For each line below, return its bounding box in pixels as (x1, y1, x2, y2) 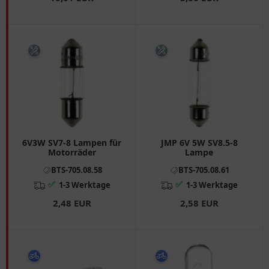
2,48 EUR (52, 197, 91, 210)
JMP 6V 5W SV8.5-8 (160, 137, 238, 149)
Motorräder (47, 147, 96, 159)
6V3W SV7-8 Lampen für (22, 137, 121, 149)
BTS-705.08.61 (178, 165, 229, 176)
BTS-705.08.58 (50, 165, 102, 176)
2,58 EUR (180, 197, 219, 210)
